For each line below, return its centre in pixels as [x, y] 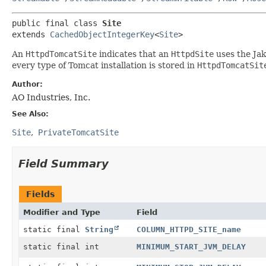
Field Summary [64, 163]
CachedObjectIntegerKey [102, 34]
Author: [27, 84]
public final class [57, 23]
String [99, 229]
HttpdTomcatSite [61, 54]
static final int [61, 246]
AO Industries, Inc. [51, 97]
